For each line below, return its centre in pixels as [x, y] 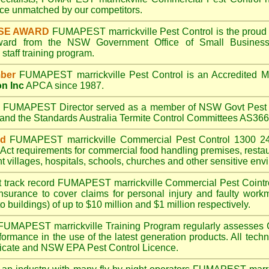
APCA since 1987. [64, 86]
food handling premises [190, 150]
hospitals [64, 161]
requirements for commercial [77, 150]
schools [105, 161]
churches [146, 161]
